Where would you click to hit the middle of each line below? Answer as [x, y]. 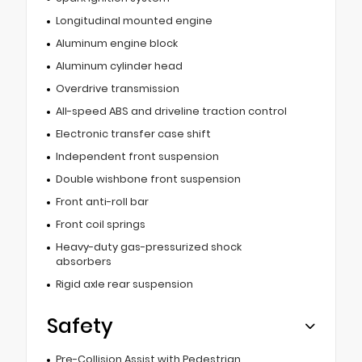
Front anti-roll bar [102, 202]
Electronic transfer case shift [133, 134]
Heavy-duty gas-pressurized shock [148, 247]
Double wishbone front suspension [148, 179]
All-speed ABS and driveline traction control [171, 112]
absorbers [83, 262]
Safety [80, 326]
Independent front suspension [137, 157]
